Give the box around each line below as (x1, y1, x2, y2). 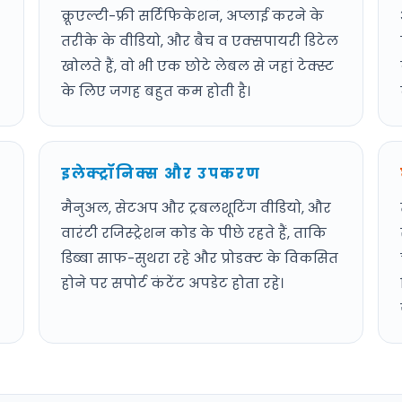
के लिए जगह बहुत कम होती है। (60, 82, 250, 100)
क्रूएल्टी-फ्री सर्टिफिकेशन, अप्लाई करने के (60, 6, 324, 25)
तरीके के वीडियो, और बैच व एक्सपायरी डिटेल (60, 31, 338, 50)
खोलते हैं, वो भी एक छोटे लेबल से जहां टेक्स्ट (60, 57, 334, 75)
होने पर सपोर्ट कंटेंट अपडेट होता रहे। (60, 274, 284, 293)
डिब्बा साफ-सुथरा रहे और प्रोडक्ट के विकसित (60, 249, 338, 267)
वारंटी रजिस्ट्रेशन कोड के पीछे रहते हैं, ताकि (60, 223, 327, 242)
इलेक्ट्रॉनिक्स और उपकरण (60, 163, 261, 184)
